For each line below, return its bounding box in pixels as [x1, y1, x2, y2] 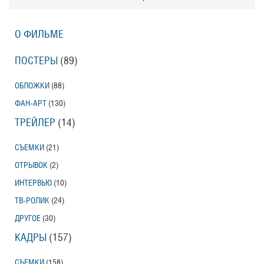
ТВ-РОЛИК [15, 196, 49, 204]
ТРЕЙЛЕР [15, 117, 55, 128]
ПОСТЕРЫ [15, 55, 58, 66]
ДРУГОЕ [15, 214, 41, 222]
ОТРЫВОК [15, 161, 48, 169]
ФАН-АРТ [15, 99, 47, 107]
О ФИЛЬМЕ [15, 29, 64, 39]
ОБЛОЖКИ [15, 81, 49, 90]
